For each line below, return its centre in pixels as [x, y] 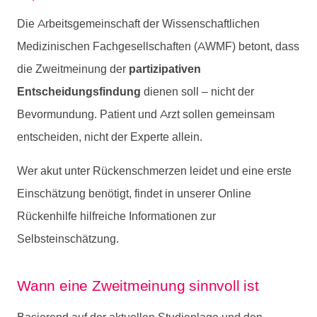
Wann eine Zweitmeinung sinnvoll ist [138, 285]
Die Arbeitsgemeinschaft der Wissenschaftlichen [138, 24]
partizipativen [165, 69]
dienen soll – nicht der [197, 92]
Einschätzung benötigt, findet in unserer [117, 194]
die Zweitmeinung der [73, 69]
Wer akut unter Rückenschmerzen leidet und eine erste [154, 171]
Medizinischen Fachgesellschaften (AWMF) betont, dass [158, 47]
